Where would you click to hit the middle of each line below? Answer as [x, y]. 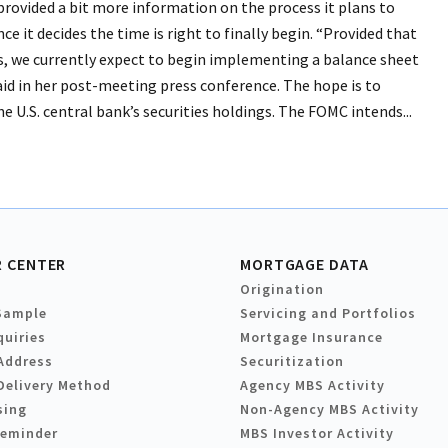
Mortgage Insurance [311, 337]
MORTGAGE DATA [304, 264]
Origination [282, 289]
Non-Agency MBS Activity [329, 409]
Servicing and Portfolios [328, 313]
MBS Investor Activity [317, 433]
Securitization [292, 361]
